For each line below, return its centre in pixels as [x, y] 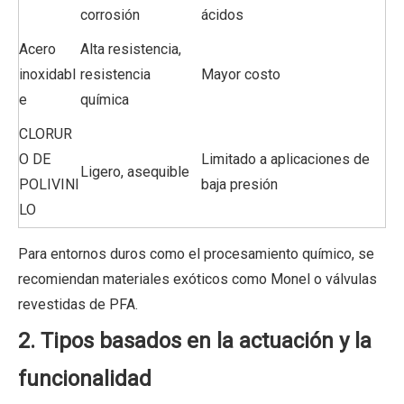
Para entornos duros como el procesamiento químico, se [196, 253]
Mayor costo [241, 74]
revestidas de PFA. [78, 304]
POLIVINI [49, 184]
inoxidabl [47, 74]
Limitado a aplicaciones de [285, 159]
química [105, 99]
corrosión [110, 14]
